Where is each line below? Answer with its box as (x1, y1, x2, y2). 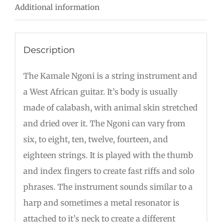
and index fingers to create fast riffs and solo (23, 166, 194, 176)
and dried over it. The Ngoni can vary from (23, 118, 185, 128)
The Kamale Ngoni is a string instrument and (23, 70, 197, 81)
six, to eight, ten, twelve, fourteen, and (23, 134, 168, 144)
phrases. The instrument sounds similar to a (23, 181, 193, 192)
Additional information (15, 2, 100, 12)
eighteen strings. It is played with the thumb (23, 150, 193, 160)
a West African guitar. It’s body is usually (23, 86, 177, 97)
